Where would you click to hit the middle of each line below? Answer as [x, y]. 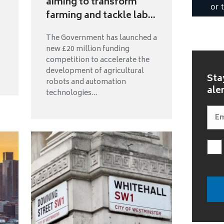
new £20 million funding [87, 49]
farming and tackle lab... [100, 16]
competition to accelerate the [97, 60]
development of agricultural [95, 71]
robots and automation [86, 82]
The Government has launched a [101, 38]
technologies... [71, 93]
